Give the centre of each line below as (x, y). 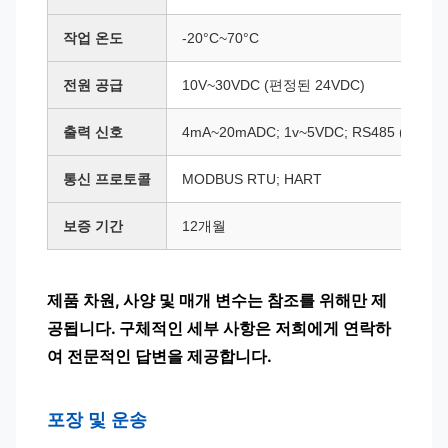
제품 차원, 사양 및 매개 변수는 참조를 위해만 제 (217, 300)
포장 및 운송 (97, 420)
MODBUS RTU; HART (252, 179)
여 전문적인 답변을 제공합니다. (159, 356)
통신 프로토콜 (107, 179)
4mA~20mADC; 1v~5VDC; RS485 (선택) (309, 132)
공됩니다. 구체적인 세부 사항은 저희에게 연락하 (219, 328)
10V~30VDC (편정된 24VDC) (273, 85)
